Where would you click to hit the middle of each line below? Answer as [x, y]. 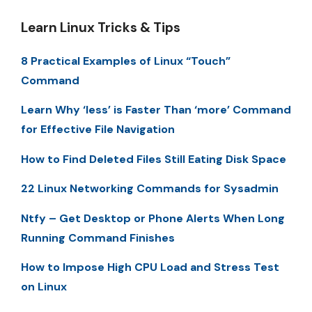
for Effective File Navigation [98, 130]
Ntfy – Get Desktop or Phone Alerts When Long [153, 218]
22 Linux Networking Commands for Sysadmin [150, 189]
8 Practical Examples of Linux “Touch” [126, 61]
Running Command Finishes [98, 237]
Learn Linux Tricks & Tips [101, 27]
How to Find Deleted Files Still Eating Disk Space [154, 159]
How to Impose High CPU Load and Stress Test [150, 267]
